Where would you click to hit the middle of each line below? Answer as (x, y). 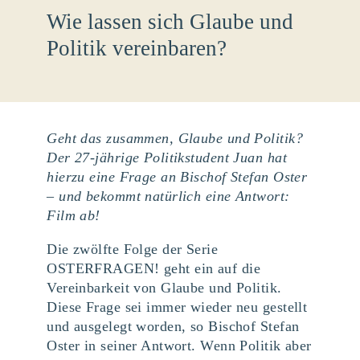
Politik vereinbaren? (137, 48)
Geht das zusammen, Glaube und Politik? (175, 138)
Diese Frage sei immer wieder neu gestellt (177, 307)
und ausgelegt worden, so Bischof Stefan (173, 326)
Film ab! (74, 215)
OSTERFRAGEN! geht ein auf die (153, 268)
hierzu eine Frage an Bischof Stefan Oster (177, 176)
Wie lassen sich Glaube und (170, 21)
